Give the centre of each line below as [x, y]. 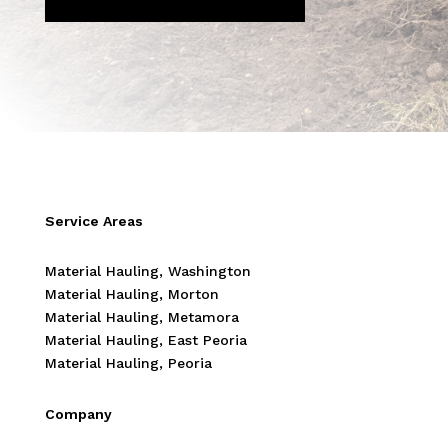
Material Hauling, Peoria [128, 362]
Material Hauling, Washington [147, 270]
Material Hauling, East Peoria [145, 339]
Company [78, 413]
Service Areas [93, 220]
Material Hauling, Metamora [141, 316]
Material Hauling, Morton [131, 293]
